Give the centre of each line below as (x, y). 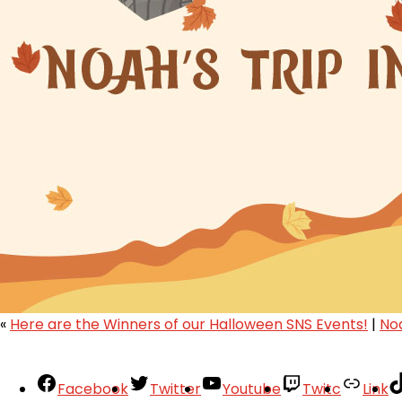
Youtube (252, 389)
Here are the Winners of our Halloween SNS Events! (189, 324)
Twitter (175, 389)
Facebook (93, 389)
